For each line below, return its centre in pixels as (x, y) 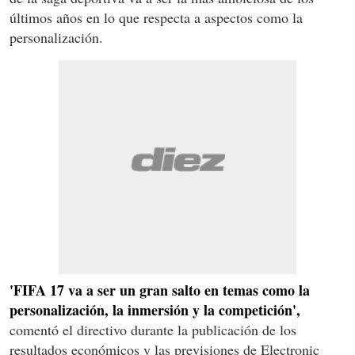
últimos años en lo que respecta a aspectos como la (156, 17)
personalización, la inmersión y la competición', (155, 309)
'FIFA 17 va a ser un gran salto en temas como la (160, 290)
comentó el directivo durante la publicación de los (153, 329)
